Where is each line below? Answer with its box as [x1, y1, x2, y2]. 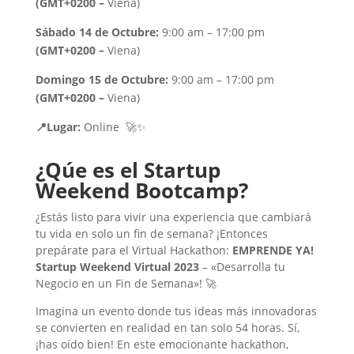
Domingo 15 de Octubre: [35, 72, 168, 87]
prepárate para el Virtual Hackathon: [35, 243, 232, 258]
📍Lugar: [35, 119, 84, 134]
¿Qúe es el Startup [35, 156, 220, 184]
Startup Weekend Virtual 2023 [35, 259, 199, 274]
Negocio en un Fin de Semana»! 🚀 [35, 276, 217, 291]
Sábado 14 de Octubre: [35, 24, 159, 40]
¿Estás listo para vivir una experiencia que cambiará [35, 209, 311, 224]
